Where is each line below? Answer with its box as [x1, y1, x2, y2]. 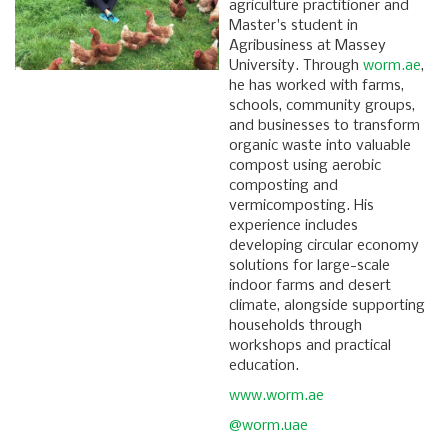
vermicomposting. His [229, 198, 374, 215]
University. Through [229, 58, 363, 75]
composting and [229, 178, 338, 195]
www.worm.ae [229, 388, 324, 405]
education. [229, 358, 299, 375]
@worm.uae [229, 418, 308, 435]
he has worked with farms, [229, 78, 404, 95]
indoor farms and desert [229, 278, 391, 295]
